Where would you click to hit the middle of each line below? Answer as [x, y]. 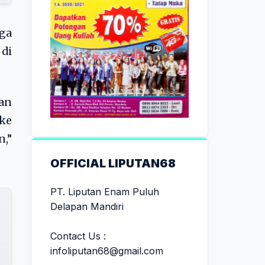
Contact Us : [78, 236]
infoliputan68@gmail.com [107, 251]
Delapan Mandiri [87, 206]
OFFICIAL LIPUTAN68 [113, 163]
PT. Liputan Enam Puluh [105, 191]
